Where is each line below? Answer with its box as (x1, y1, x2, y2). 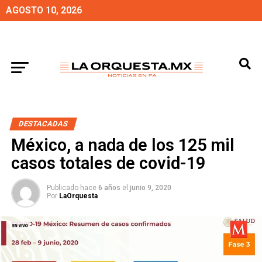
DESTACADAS (17, 119, 69, 128)
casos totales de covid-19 (11, 153, 205, 173)
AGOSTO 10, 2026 (6, 5, 82, 16)
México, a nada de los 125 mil (11, 135, 235, 155)
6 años (98, 184, 120, 192)
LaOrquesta (58, 192, 98, 200)
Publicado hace (46, 184, 96, 192)
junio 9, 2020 (129, 184, 171, 192)
